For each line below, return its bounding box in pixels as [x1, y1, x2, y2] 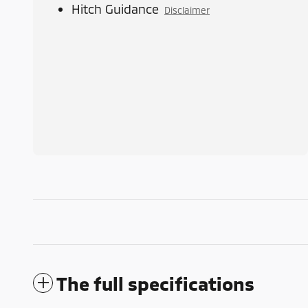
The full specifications [56, 272, 254, 295]
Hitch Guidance [71, 1, 159, 17]
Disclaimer [164, 4, 210, 16]
